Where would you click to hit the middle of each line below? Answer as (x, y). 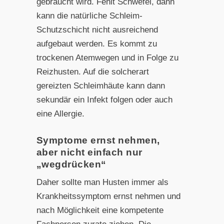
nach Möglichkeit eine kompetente (100, 210)
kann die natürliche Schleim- (89, 15)
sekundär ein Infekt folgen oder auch (104, 99)
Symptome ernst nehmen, (98, 140)
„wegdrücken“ (71, 164)
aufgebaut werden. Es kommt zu (96, 43)
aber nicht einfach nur (89, 152)
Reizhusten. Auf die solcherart (92, 71)
